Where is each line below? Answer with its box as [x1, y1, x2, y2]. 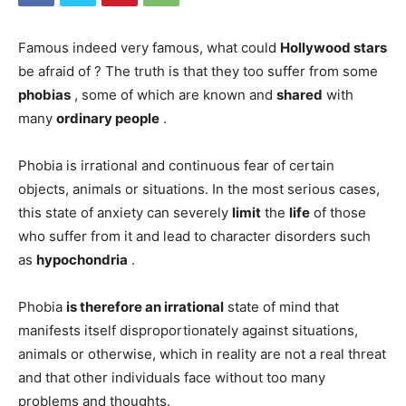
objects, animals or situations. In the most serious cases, [18, 180, 380, 198]
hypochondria [36, 251, 128, 268]
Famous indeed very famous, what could [18, 39, 280, 56]
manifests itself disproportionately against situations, [18, 322, 358, 339]
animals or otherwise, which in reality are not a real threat [18, 345, 386, 362]
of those [310, 204, 366, 221]
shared [276, 86, 323, 103]
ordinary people [56, 110, 159, 127]
